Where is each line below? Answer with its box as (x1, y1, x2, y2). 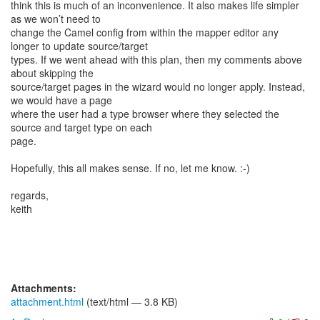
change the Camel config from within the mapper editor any (11, 25, 279, 39)
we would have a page (11, 93, 112, 107)
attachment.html (11, 294, 84, 309)
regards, (11, 188, 49, 202)
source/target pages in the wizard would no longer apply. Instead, (11, 79, 305, 94)
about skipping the (11, 66, 94, 80)
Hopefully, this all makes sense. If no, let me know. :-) (11, 161, 250, 175)
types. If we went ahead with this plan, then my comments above (11, 52, 302, 66)
